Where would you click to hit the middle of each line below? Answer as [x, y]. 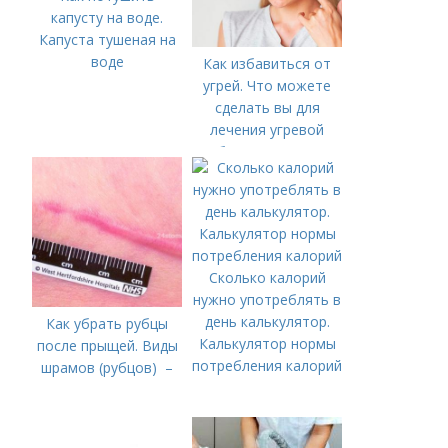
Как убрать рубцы [107, 324]
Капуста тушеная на [107, 40]
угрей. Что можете [267, 86]
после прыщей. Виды [107, 346]
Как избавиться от [267, 64]
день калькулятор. [267, 322]
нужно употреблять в [267, 300]
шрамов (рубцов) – [107, 368]
